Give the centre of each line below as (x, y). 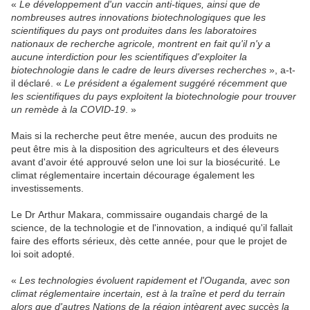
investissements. (47, 188)
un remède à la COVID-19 (68, 109)
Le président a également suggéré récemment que (176, 83)
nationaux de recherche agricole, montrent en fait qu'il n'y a (141, 43)
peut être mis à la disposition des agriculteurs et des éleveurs (145, 148)
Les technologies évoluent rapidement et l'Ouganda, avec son (155, 280)
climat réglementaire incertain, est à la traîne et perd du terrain (148, 293)
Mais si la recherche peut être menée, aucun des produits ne (144, 135)
